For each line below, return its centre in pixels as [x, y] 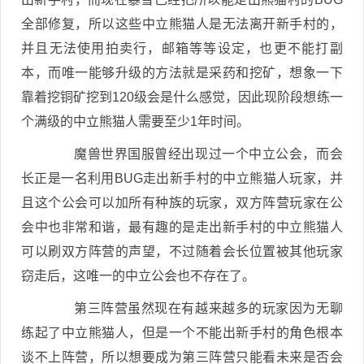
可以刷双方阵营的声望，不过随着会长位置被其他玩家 [182, 251]
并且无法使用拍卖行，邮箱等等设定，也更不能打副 [182, 48]
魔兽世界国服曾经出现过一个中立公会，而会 [195, 154]
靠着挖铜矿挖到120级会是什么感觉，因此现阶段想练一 [182, 97]
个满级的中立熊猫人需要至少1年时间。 [135, 121]
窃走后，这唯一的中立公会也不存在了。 [138, 276]
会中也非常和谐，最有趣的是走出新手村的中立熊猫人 [182, 227]
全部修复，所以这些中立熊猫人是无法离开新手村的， [182, 24]
